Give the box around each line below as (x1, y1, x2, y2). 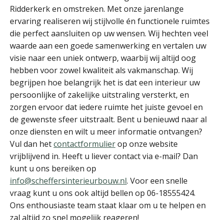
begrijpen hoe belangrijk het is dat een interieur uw (10, 77, 200, 88)
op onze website (115, 138, 178, 149)
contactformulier (54, 138, 115, 149)
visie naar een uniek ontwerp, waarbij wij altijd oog (10, 53, 196, 63)
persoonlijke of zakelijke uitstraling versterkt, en (10, 89, 189, 100)
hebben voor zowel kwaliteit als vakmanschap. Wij (10, 65, 193, 76)
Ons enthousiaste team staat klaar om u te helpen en (10, 200, 206, 211)
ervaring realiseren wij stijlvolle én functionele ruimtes (10, 16, 210, 27)
